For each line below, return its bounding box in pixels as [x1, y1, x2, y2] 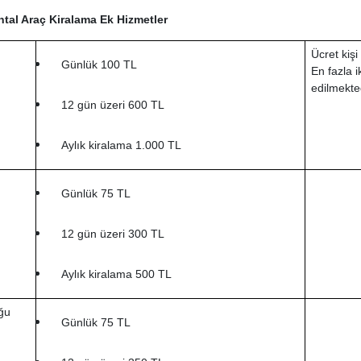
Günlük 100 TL [60, 58, 137, 72]
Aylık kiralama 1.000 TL [60, 138, 181, 151]
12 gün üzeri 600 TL [60, 98, 164, 111]
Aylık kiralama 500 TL [60, 267, 172, 280]
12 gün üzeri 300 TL [60, 226, 164, 240]
